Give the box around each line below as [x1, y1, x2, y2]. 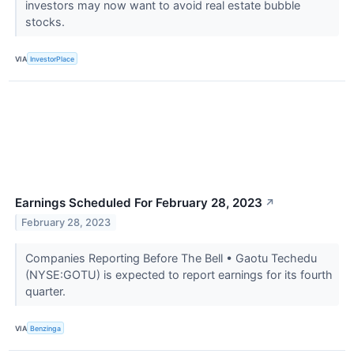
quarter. [24, 284, 69, 299]
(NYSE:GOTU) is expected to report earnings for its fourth [24, 268, 333, 282]
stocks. [24, 14, 68, 28]
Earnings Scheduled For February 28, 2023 [15, 195, 262, 211]
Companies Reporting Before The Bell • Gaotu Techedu [24, 251, 317, 265]
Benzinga [30, 323, 62, 333]
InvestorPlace [30, 54, 75, 63]
